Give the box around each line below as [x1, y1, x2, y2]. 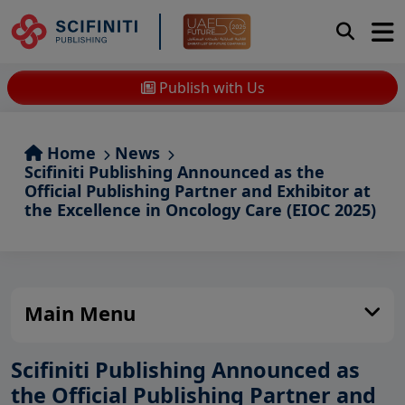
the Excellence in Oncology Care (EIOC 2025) [24, 199, 376, 221]
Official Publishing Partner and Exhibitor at [24, 180, 371, 202]
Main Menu [24, 299, 136, 326]
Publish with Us [155, 78, 265, 98]
